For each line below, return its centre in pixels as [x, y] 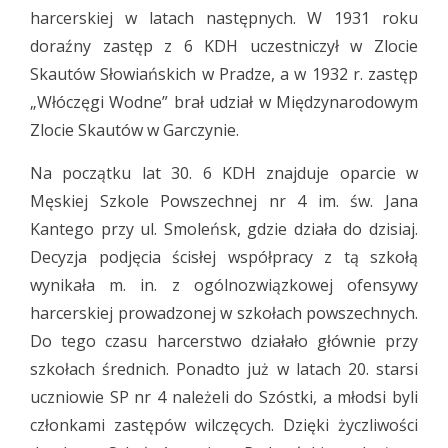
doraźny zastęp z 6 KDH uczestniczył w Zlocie [224, 46]
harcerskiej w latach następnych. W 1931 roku [224, 18]
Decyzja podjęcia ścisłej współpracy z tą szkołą [224, 257]
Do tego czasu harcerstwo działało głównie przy [224, 341]
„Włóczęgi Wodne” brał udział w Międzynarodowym [224, 102]
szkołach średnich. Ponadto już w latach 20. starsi [224, 369]
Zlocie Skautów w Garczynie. [134, 130]
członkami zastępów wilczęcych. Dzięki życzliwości [224, 425]
